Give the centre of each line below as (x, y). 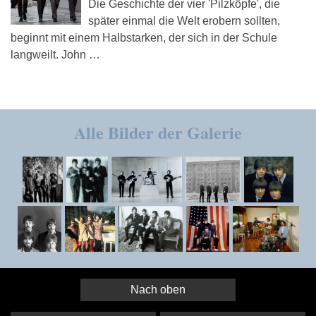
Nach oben (158, 289)
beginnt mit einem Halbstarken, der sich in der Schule (144, 37)
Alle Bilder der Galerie (158, 132)
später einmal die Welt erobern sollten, (184, 20)
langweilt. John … (55, 54)
